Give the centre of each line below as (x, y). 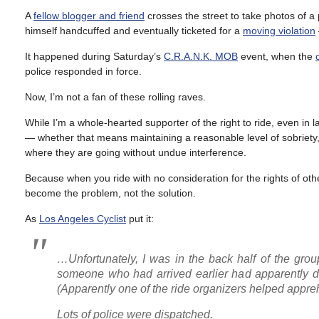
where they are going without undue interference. (136, 152)
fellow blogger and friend (89, 16)
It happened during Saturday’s (94, 56)
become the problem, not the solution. (110, 193)
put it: (140, 219)
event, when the (277, 56)
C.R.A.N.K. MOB (201, 56)
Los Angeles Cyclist (83, 219)
